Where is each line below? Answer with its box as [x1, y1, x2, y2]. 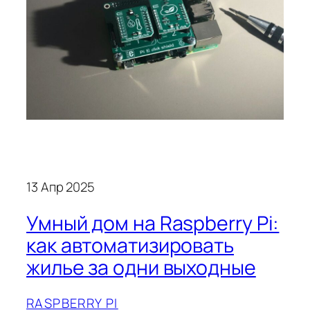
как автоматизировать [26, 231, 234, 259]
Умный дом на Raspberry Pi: [26, 209, 280, 237]
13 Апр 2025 [26, 177, 95, 196]
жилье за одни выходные [26, 253, 256, 281]
